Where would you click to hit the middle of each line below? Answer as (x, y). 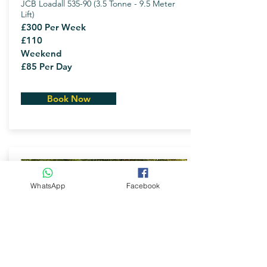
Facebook (143, 185)
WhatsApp (48, 185)
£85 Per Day (46, 66)
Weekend (41, 53)
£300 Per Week (53, 27)
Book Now (69, 99)
